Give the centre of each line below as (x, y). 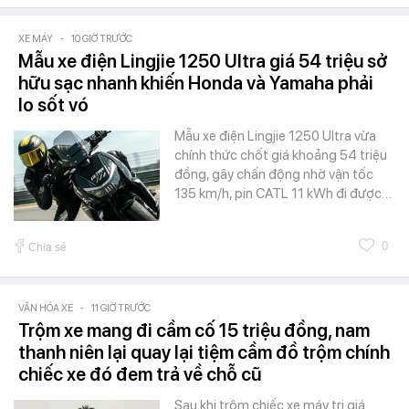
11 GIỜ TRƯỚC (121, 308)
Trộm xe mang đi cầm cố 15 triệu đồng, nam (194, 330)
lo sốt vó (53, 105)
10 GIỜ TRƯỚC (102, 38)
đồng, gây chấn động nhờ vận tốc (274, 174)
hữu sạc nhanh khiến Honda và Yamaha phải (196, 83)
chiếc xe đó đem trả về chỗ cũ (140, 374)
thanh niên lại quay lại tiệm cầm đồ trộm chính (204, 352)
